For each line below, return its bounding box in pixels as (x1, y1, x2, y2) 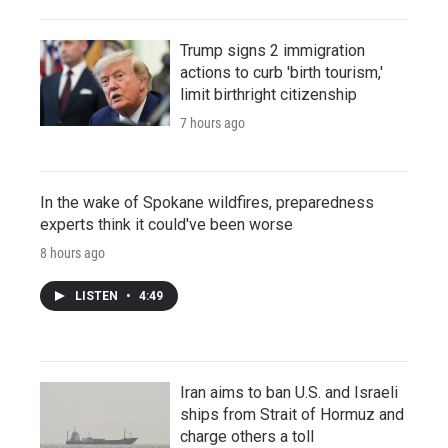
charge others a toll (180, 426, 314, 446)
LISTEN (75, 288, 121, 303)
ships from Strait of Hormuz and (180, 404, 404, 424)
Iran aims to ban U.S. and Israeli (180, 382, 398, 402)
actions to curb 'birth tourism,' (180, 62, 383, 82)
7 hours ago (180, 114, 245, 131)
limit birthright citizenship (180, 84, 357, 104)
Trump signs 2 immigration (180, 40, 365, 60)
